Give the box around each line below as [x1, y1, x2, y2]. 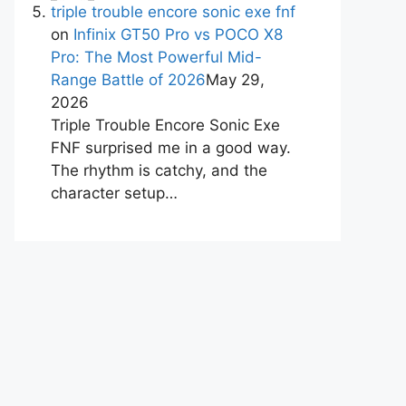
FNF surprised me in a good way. [51, 139, 291, 158]
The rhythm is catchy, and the [51, 161, 267, 180]
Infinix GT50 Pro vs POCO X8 [73, 25, 283, 44]
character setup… [51, 184, 178, 203]
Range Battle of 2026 [51, 71, 206, 90]
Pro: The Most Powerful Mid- [51, 48, 262, 67]
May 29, [206, 71, 265, 90]
